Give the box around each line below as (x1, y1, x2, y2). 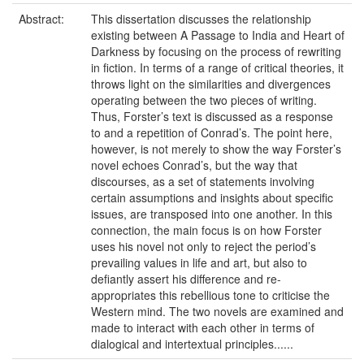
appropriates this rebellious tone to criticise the (91, 287, 330, 303)
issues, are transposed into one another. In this (91, 206, 332, 222)
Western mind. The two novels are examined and (91, 303, 344, 319)
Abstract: (19, 11, 67, 27)
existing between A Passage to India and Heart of (91, 27, 344, 43)
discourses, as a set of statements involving (91, 173, 314, 189)
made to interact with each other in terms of (91, 319, 314, 336)
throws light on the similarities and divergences (91, 76, 331, 92)
